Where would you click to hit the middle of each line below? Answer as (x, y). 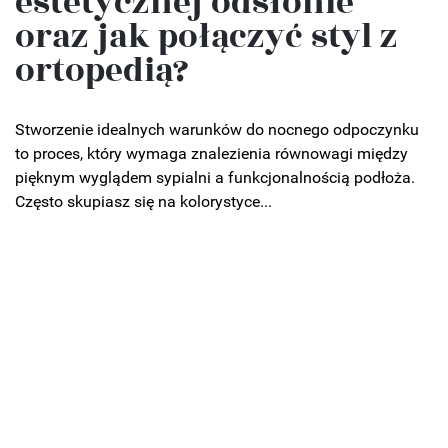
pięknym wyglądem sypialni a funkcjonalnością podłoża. (215, 177)
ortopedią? (102, 70)
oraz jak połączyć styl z (206, 36)
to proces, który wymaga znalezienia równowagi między (211, 153)
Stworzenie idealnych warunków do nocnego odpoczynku (217, 129)
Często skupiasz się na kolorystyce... (143, 201)
